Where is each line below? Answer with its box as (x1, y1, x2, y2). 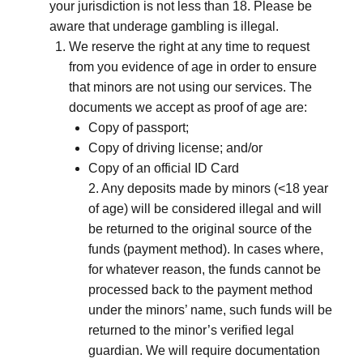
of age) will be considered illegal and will (88, 202, 322, 216)
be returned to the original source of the (88, 222, 312, 236)
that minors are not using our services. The (69, 80, 312, 94)
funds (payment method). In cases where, (88, 242, 323, 256)
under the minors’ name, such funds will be (88, 303, 332, 317)
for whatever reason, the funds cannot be (88, 263, 321, 276)
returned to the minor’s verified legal (88, 323, 294, 337)
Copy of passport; (88, 121, 189, 135)
